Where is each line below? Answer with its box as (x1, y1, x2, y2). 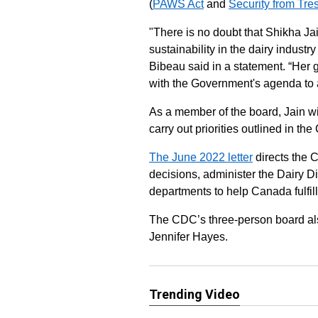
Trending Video (149, 287, 240, 302)
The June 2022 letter (149, 151, 253, 163)
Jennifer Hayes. (149, 231, 228, 243)
